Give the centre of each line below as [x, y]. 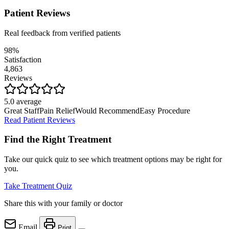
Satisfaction [23, 59]
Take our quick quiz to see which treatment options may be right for [113, 159]
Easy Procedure [165, 110]
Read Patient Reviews [40, 120]
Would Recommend [107, 110]
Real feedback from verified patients [62, 33]
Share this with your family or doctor [63, 203]
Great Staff [22, 110]
